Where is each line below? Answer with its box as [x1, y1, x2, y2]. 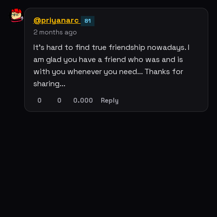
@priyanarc [33, 15, 81, 26]
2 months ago [33, 28, 77, 37]
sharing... [33, 79, 65, 89]
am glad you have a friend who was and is [33, 55, 183, 65]
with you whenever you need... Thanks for [33, 67, 183, 77]
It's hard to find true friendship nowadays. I [33, 43, 189, 53]
